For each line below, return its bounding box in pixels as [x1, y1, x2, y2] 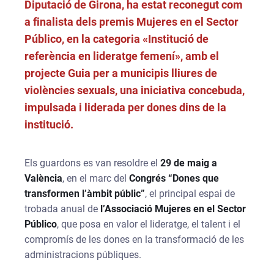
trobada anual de [24, 202, 98, 215]
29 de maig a [160, 157, 218, 169]
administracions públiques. [24, 248, 142, 261]
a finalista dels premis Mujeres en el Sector [24, 15, 239, 28]
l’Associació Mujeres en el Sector [98, 202, 246, 215]
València [24, 172, 63, 184]
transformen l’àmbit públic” [24, 187, 146, 199]
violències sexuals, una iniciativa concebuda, [24, 84, 245, 97]
